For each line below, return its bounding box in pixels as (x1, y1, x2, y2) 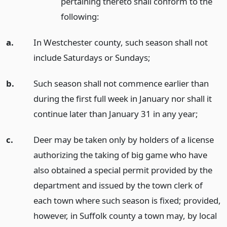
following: (60, 11, 99, 23)
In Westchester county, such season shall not (33, 36, 208, 49)
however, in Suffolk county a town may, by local (33, 209, 217, 221)
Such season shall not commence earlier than (33, 77, 209, 89)
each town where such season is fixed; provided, (33, 194, 221, 206)
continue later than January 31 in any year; (33, 107, 198, 120)
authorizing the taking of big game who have (33, 148, 207, 161)
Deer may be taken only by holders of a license (33, 133, 214, 145)
